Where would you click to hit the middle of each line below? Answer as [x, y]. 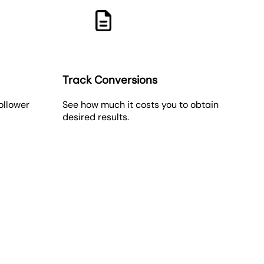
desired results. [95, 117]
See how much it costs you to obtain [140, 104]
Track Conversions [110, 80]
